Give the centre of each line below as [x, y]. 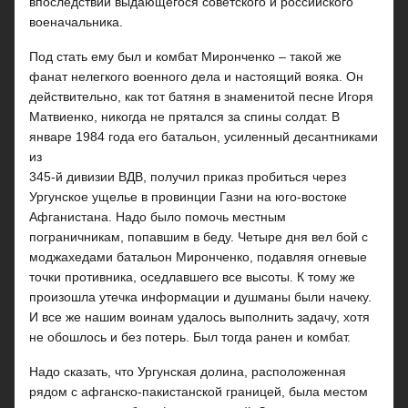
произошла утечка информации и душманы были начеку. [200, 297]
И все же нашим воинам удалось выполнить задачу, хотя [199, 317]
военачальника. [76, 22]
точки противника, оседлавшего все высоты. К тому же [192, 277]
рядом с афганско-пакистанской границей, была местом [199, 392]
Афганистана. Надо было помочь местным [158, 217]
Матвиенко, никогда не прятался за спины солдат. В [184, 117]
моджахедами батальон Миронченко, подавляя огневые [198, 257]
